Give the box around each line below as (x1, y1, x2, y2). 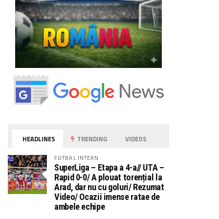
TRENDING (76, 133, 108, 144)
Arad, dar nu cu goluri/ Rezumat (54, 181, 164, 192)
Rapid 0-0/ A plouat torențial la (54, 172, 162, 182)
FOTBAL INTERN (54, 153, 99, 162)
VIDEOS (124, 133, 147, 144)
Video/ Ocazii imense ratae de (54, 191, 160, 202)
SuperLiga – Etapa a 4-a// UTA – (54, 162, 164, 173)
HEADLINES (21, 133, 56, 144)
